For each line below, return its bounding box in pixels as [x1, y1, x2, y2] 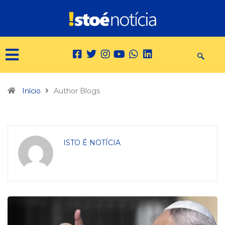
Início [22, 86, 41, 96]
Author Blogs [54, 86, 100, 96]
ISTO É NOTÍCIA [63, 138, 121, 148]
